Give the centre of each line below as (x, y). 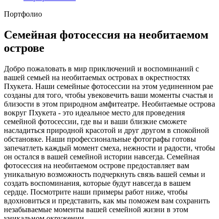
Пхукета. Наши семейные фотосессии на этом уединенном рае (109, 86)
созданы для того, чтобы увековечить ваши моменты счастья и (109, 95)
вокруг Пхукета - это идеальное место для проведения (94, 112)
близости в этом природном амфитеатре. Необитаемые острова (109, 104)
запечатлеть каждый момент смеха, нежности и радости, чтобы (109, 148)
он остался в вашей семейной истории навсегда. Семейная (102, 156)
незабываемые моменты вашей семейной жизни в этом (96, 209)
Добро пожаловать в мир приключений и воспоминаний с (101, 68)
